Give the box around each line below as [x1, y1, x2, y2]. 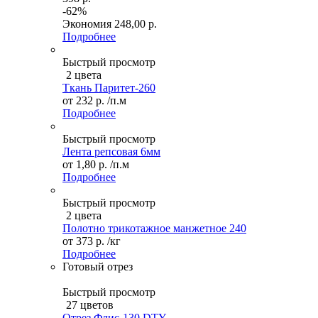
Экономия [62, 18, 114, 31]
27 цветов [66, 299, 114, 312]
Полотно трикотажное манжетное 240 [62, 222, 246, 235]
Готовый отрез [62, 261, 133, 273]
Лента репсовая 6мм [62, 146, 160, 158]
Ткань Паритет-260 [62, 82, 155, 94]
